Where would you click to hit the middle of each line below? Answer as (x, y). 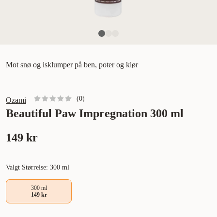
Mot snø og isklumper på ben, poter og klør (72, 65)
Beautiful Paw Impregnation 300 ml (95, 114)
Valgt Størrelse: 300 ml (38, 168)
